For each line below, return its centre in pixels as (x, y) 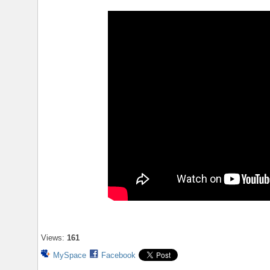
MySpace (70, 256)
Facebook (118, 256)
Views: (53, 238)
